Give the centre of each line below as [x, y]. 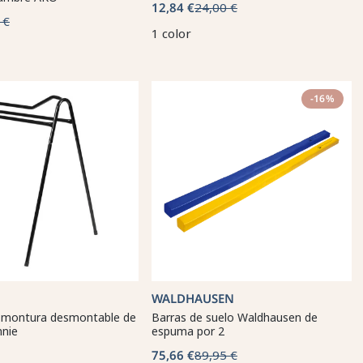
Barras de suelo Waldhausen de [235, 317]
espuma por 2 [188, 331]
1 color [171, 33]
